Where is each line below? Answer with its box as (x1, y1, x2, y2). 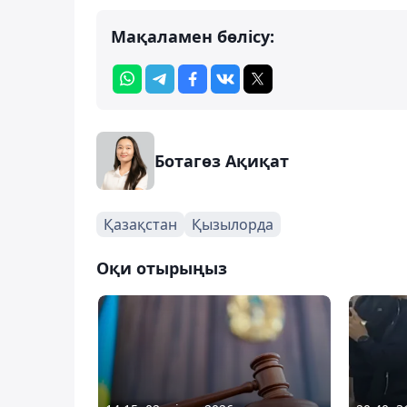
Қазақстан (104, 213, 177, 234)
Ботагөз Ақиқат (154, 149, 289, 172)
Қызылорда (192, 213, 273, 234)
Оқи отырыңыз (96, 256, 227, 279)
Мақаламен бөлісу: (111, 25, 274, 47)
